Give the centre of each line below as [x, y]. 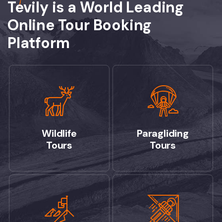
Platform [39, 43]
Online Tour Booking [80, 25]
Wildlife [59, 133]
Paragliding [163, 133]
